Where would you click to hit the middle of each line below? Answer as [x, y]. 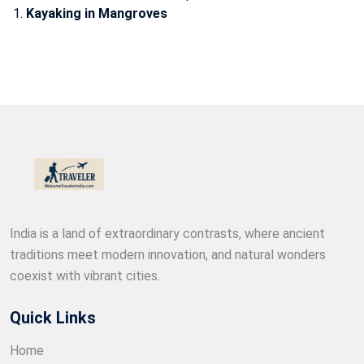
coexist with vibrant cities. [85, 276]
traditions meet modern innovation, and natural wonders [168, 255]
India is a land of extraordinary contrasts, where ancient [167, 234]
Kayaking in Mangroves [97, 13]
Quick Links [53, 318]
